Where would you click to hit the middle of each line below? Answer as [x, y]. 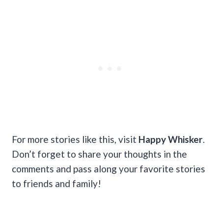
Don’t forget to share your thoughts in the [99, 154]
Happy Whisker [171, 139]
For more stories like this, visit [75, 139]
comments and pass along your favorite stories [109, 168]
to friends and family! [56, 183]
